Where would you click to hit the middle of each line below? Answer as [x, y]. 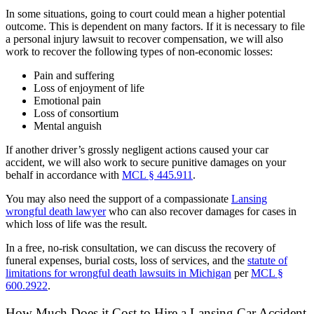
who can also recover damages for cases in [201, 212]
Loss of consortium [76, 114]
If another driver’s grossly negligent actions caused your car [137, 150]
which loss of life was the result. [76, 224]
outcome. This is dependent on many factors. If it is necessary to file [155, 27]
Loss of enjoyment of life [89, 88]
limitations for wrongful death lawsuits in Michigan [118, 273]
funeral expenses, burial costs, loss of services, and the [127, 261]
